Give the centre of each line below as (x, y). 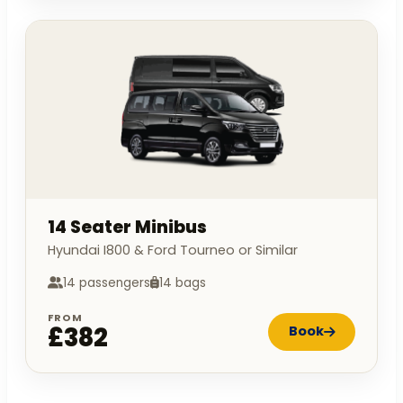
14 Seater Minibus (127, 227)
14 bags (183, 282)
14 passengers (107, 282)
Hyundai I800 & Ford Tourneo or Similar (173, 250)
